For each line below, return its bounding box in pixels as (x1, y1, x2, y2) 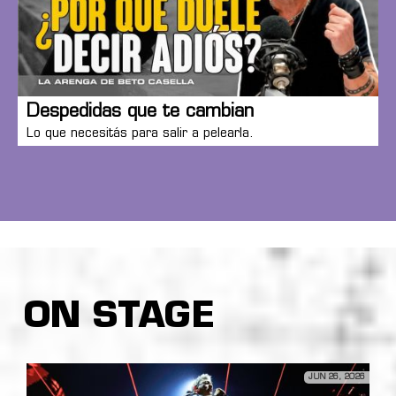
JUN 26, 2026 (308, 372, 365, 381)
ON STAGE (24, 300, 216, 336)
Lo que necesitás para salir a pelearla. (27, 126, 254, 141)
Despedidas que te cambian (27, 103, 254, 121)
